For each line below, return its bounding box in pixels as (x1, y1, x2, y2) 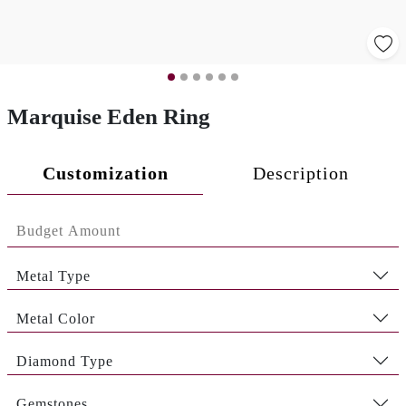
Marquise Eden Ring (7, 104, 210, 129)
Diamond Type (16, 353, 113, 369)
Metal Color (16, 310, 95, 326)
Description (253, 163, 349, 183)
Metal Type (16, 267, 91, 284)
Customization (42, 163, 169, 183)
